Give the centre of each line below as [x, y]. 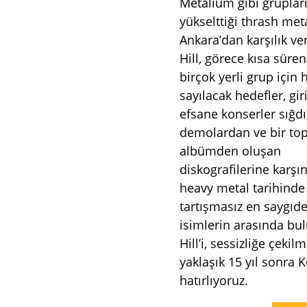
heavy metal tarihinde [243, 188]
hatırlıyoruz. [214, 281]
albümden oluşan [231, 151]
